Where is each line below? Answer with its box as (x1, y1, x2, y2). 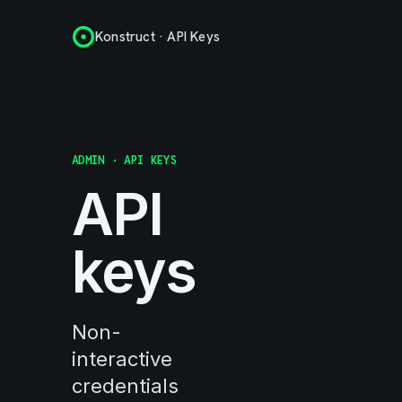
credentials (72, 374, 179, 398)
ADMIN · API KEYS (72, 153, 177, 168)
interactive (72, 347, 172, 371)
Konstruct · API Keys (95, 28, 220, 46)
